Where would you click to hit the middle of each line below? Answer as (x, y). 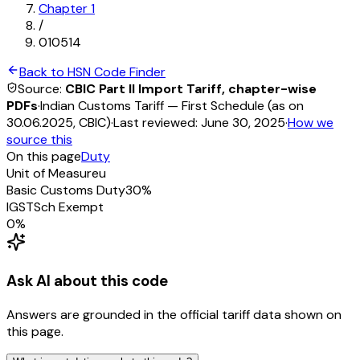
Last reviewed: (155, 123)
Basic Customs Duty (66, 190)
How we (311, 123)
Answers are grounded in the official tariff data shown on (174, 314)
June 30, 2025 (243, 123)
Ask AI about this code (87, 280)
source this (39, 140)
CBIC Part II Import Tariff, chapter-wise (191, 89)
